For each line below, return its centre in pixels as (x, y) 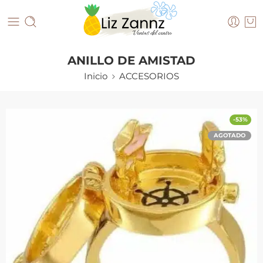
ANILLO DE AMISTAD (131, 60)
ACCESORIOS (149, 76)
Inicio (96, 76)
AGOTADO (230, 135)
